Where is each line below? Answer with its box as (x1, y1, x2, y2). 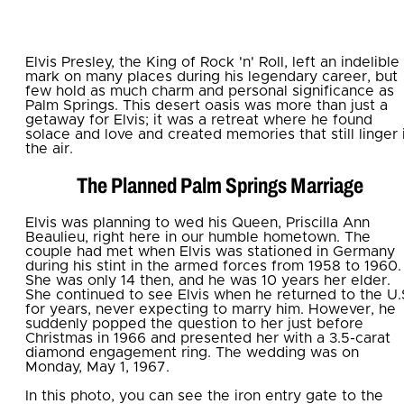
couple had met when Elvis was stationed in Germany (25, 243, 395, 259)
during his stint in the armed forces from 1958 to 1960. (25, 258, 401, 273)
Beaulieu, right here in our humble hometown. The (25, 229, 371, 244)
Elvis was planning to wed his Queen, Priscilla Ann (25, 215, 370, 230)
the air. (25, 142, 73, 156)
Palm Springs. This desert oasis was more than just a (25, 98, 388, 113)
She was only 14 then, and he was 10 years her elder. (25, 272, 390, 288)
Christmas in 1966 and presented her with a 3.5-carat (25, 330, 390, 345)
